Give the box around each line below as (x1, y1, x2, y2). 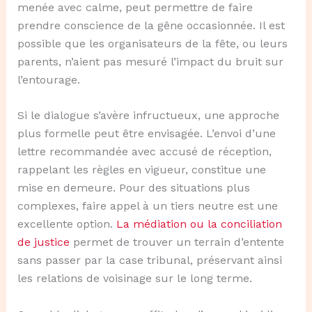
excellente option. (17, 217, 116, 231)
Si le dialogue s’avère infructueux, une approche (17, 109, 279, 123)
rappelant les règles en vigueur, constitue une (17, 163, 266, 177)
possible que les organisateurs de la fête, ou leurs (17, 36, 288, 50)
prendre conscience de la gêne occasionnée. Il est (17, 18, 285, 32)
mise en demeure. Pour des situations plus (17, 181, 250, 195)
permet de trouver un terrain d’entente (69, 235, 284, 249)
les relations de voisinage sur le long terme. (17, 272, 252, 286)
